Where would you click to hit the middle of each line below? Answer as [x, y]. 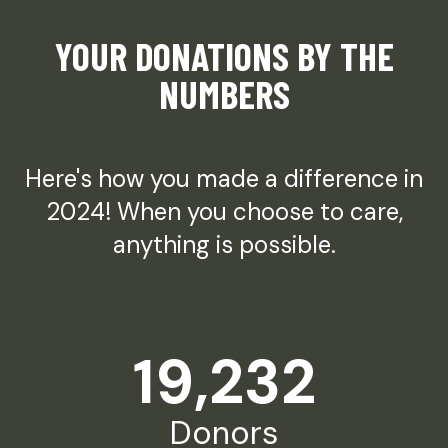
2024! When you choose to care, [224, 211]
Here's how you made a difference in [224, 178]
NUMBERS [224, 94]
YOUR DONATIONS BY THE [224, 56]
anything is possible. [224, 244]
